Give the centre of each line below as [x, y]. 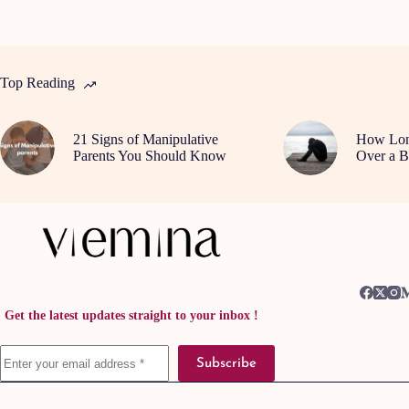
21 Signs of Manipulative [146, 139]
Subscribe [226, 363]
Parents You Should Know [150, 155]
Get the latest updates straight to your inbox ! [131, 315]
